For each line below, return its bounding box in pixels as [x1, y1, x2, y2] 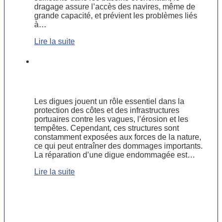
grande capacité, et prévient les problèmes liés [34, 11, 197, 20]
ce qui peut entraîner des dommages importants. [34, 142, 203, 151]
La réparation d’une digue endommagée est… [34, 151, 195, 160]
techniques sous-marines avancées [34, 77, 197, 88]
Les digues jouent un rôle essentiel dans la [34, 97, 184, 106]
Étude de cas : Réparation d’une [34, 55, 180, 66]
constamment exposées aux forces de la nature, [34, 133, 201, 142]
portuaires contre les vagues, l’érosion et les [34, 115, 188, 124]
